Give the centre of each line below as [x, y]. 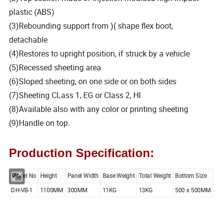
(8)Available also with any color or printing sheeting [99, 109]
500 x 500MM [193, 190]
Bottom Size [191, 176]
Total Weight [155, 176]
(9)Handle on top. [40, 123]
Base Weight [118, 176]
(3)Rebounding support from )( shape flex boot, [91, 26]
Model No [24, 176]
